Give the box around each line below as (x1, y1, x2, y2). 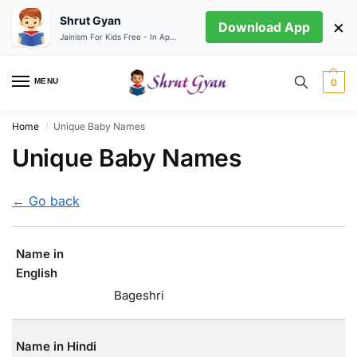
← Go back (12, 193, 80, 209)
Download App (218, 19, 310, 35)
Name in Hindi (15, 339, 96, 355)
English (15, 265, 57, 281)
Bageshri (114, 288, 164, 304)
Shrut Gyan (60, 13, 121, 27)
